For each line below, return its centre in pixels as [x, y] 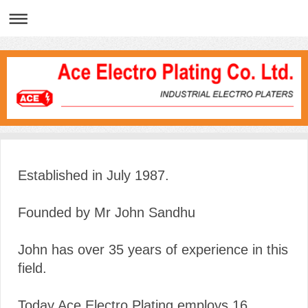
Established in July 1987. [93, 176]
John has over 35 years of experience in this [153, 250]
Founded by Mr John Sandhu [107, 213]
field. [32, 268]
